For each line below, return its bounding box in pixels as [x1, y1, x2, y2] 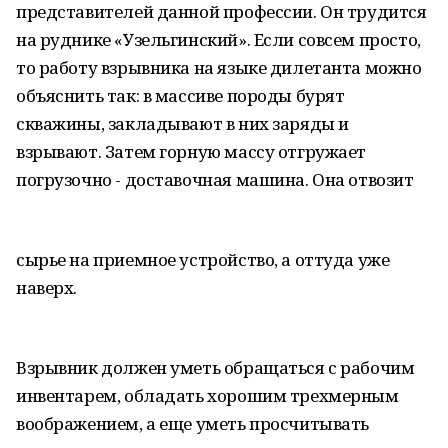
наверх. [16, 276, 78, 299]
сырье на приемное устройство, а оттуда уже [16, 248, 390, 271]
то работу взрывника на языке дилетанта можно [16, 56, 422, 79]
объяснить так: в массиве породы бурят [16, 84, 345, 107]
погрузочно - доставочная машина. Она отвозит [16, 168, 414, 191]
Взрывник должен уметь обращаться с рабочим [16, 356, 415, 379]
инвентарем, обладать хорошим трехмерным [16, 384, 399, 407]
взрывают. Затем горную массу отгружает [16, 140, 367, 163]
